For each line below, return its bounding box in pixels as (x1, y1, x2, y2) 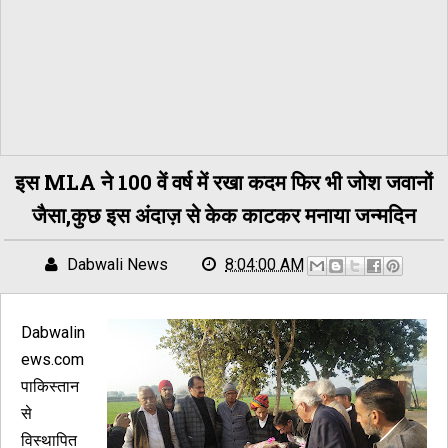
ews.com (21, 350, 84, 369)
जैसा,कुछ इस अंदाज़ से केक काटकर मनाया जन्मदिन (32, 201, 416, 229)
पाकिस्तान (21, 377, 79, 396)
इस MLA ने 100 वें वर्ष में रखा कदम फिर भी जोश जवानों (15, 168, 433, 196)
